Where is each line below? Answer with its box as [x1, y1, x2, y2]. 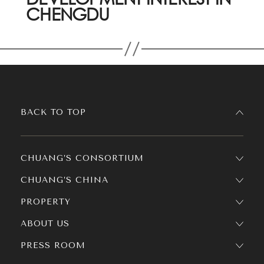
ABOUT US [21, 219, 70, 229]
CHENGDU [26, 4, 110, 25]
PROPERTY [21, 197, 71, 207]
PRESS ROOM [21, 240, 85, 250]
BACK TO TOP [21, 107, 86, 117]
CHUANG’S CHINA [21, 175, 108, 185]
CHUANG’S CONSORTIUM [21, 153, 144, 163]
